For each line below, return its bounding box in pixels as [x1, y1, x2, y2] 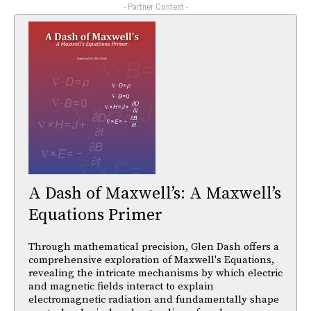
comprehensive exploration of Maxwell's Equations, [28, 253, 274, 267]
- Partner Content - [123, 1, 188, 12]
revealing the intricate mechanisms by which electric [28, 266, 283, 280]
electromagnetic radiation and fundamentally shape [28, 292, 279, 306]
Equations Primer [28, 204, 162, 226]
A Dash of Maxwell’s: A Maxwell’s [28, 183, 281, 204]
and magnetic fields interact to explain [28, 279, 214, 293]
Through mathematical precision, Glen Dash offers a [28, 239, 279, 253]
